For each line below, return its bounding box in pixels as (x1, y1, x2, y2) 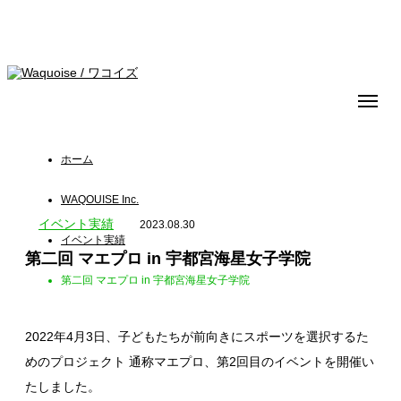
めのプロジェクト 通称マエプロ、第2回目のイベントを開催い (25, 354, 374, 370)
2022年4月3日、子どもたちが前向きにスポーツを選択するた (25, 329, 369, 345)
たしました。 (25, 380, 100, 395)
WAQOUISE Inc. (61, 193, 139, 206)
